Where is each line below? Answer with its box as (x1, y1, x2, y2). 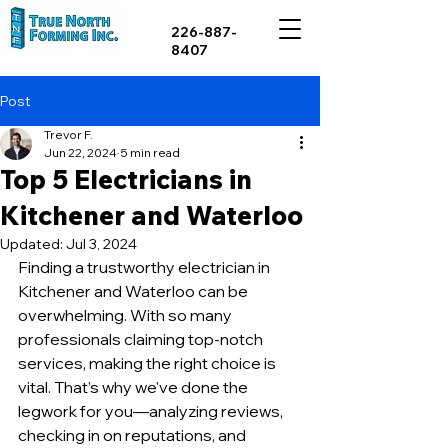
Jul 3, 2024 (66, 235, 137, 253)
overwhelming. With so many (18, 305, 235, 325)
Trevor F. (44, 127, 93, 142)
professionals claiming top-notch (18, 329, 266, 349)
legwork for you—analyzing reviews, (18, 401, 286, 421)
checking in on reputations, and (18, 425, 249, 445)
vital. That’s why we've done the (18, 377, 251, 397)
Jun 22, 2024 (44, 145, 117, 160)
